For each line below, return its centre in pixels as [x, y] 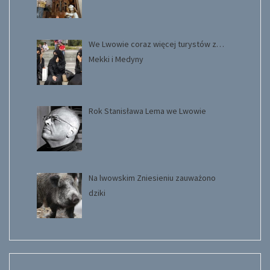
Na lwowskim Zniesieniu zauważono [152, 177]
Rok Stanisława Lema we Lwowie [147, 111]
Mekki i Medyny [116, 59]
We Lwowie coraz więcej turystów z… [156, 44]
